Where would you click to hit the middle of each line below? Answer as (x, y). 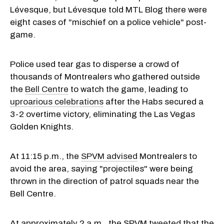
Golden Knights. (42, 127)
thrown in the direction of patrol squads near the (104, 181)
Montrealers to (167, 156)
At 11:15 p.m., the (45, 156)
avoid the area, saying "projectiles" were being (101, 169)
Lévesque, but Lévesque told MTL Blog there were (108, 10)
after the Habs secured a (153, 102)
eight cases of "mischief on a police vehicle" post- (108, 22)
